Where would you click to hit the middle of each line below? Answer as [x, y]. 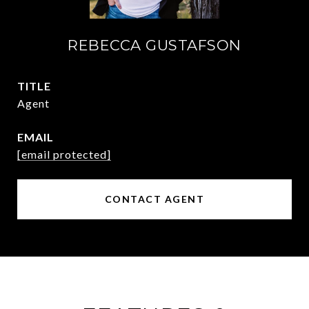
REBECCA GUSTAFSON [154, 46]
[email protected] [64, 154]
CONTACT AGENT [154, 199]
